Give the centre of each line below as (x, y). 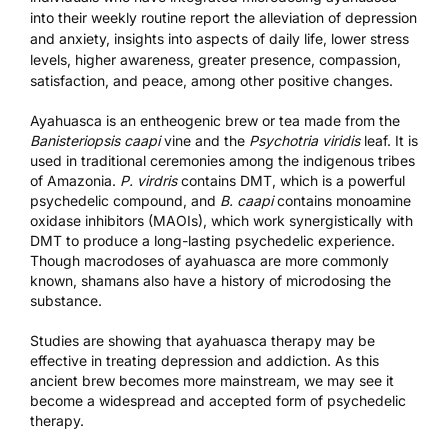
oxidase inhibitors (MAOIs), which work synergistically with (221, 220)
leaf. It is (389, 140)
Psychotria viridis (304, 140)
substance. (66, 300)
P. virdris (148, 180)
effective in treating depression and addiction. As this (204, 360)
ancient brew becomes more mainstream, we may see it (212, 380)
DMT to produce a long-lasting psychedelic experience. (212, 240)
